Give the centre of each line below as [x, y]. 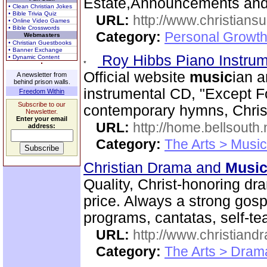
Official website [136, 77]
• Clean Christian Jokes [40, 6]
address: [42, 126]
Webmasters [42, 35]
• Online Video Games [39, 21]
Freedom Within [42, 91]
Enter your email [42, 119]
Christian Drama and [154, 168]
